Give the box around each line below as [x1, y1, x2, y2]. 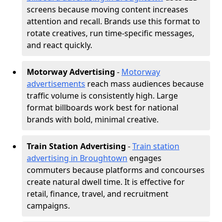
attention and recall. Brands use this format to [27, 16, 200, 27]
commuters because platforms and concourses [27, 165, 205, 175]
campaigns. [27, 200, 70, 211]
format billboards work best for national [27, 102, 178, 113]
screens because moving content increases [27, 4, 188, 15]
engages [127, 153, 162, 164]
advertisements [27, 78, 85, 89]
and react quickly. [27, 40, 92, 51]
